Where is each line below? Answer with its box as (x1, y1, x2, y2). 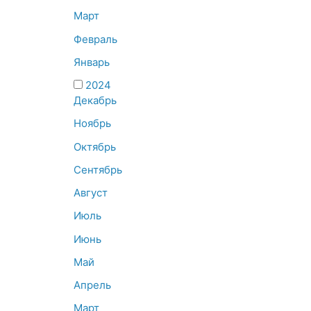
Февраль (74, 32, 117, 46)
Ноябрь (74, 117, 111, 131)
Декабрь (74, 94, 117, 108)
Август (74, 186, 108, 200)
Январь (74, 55, 110, 69)
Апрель (74, 278, 111, 292)
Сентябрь (74, 162, 122, 176)
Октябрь (74, 140, 116, 153)
